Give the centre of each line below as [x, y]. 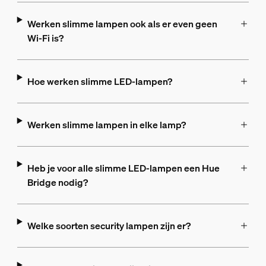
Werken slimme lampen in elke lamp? [106, 125]
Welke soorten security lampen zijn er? [109, 226]
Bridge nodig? [57, 182]
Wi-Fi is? [45, 38]
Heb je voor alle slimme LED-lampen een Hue [123, 168]
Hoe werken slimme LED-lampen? [99, 81]
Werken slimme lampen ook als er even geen [122, 24]
